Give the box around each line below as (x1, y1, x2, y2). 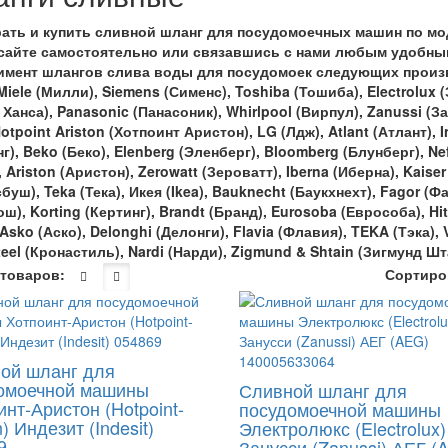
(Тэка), (388, 221, 443, 241)
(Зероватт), (197, 161, 286, 181)
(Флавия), (273, 221, 351, 241)
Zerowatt (137, 161, 198, 181)
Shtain (309, 241, 354, 261)
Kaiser (402, 161, 446, 181)
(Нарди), (163, 241, 231, 261)
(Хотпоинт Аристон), (104, 121, 257, 141)
